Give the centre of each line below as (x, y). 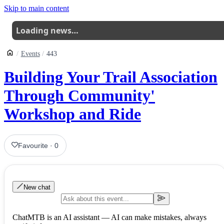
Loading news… (47, 30)
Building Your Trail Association (111, 77)
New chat (37, 187)
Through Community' (79, 96)
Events (30, 54)
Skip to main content (36, 8)
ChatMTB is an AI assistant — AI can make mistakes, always (109, 217)
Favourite (33, 145)
